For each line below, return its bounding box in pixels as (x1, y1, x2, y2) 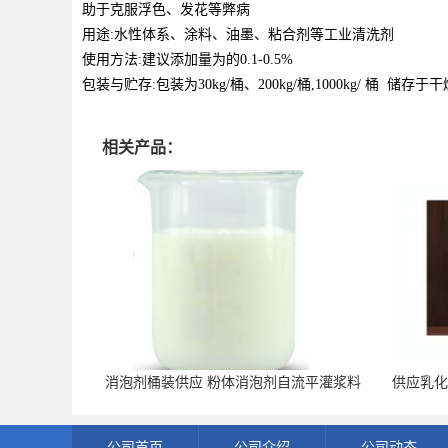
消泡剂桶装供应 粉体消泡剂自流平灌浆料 (105, 374, 362, 390)
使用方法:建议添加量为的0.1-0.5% (82, 51, 293, 67)
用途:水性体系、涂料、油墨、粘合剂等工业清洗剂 (82, 26, 394, 42)
